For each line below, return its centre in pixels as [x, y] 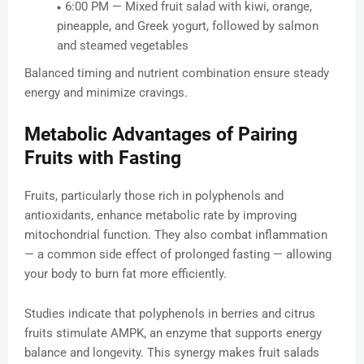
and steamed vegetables [123, 46]
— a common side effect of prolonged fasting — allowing [178, 255]
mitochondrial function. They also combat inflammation [176, 235]
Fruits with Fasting [103, 158]
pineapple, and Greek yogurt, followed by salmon [188, 26]
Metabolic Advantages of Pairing [161, 135]
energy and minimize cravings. [106, 93]
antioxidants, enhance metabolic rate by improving [160, 216]
